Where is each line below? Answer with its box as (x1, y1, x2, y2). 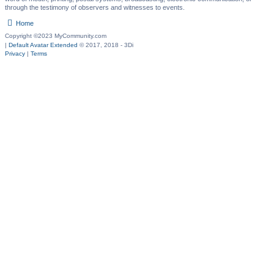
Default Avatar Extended (9, 41, 78, 48)
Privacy (5, 50, 25, 57)
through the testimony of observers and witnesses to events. (5, 4, 185, 11)
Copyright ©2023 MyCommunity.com (5, 32, 106, 39)
